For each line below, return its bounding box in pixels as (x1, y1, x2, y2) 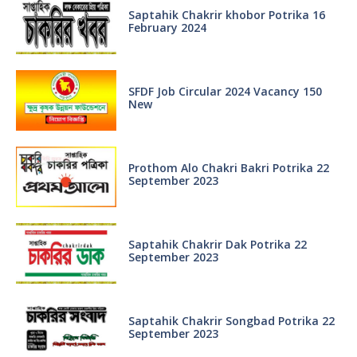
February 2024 (127, 20, 206, 36)
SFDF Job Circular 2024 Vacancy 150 (127, 84, 322, 100)
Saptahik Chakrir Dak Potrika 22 (127, 237, 307, 253)
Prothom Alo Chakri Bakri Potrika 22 (127, 160, 329, 176)
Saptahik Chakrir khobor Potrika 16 (127, 7, 325, 23)
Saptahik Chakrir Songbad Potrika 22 (127, 313, 335, 329)
